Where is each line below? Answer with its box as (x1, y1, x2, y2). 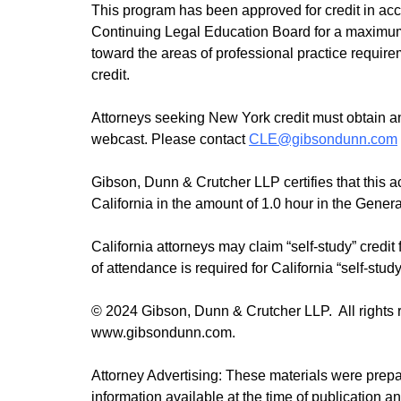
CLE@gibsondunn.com (249, 132, 397, 147)
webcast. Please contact (91, 132, 249, 147)
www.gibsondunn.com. (91, 325, 235, 340)
